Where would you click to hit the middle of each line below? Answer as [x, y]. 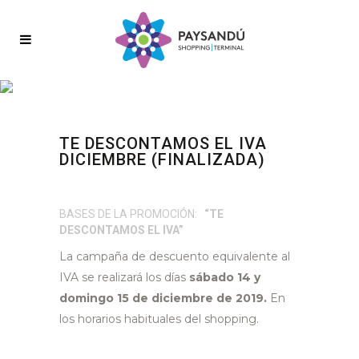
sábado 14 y [223, 277]
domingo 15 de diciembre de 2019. [165, 298]
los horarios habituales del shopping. [159, 319]
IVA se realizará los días [123, 277]
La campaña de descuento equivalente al [175, 256]
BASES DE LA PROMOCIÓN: [128, 214]
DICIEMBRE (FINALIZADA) [162, 159]
